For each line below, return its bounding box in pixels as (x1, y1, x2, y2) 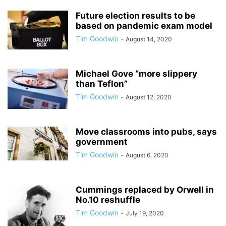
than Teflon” (76, 78, 128, 89)
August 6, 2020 (126, 151, 168, 159)
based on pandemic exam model (76, 20, 212, 31)
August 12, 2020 (126, 93, 172, 101)
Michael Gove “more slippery (76, 68, 197, 79)
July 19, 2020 (126, 209, 164, 217)
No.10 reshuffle (76, 194, 140, 205)
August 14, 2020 (126, 35, 172, 43)
